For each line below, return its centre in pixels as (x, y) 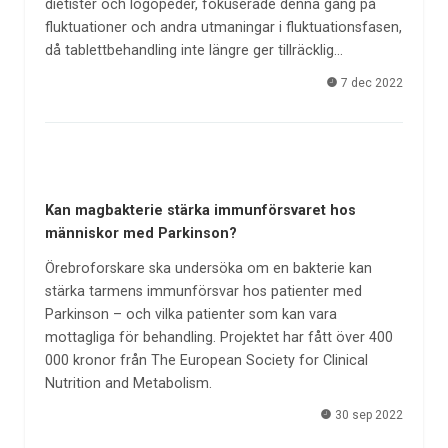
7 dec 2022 (371, 82)
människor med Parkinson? (140, 233)
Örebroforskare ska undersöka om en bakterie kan (208, 268)
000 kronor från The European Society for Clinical (206, 360)
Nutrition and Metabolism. (128, 383)
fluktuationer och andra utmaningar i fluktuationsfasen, (223, 28)
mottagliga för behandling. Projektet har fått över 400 (218, 337)
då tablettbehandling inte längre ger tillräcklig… (193, 51)
